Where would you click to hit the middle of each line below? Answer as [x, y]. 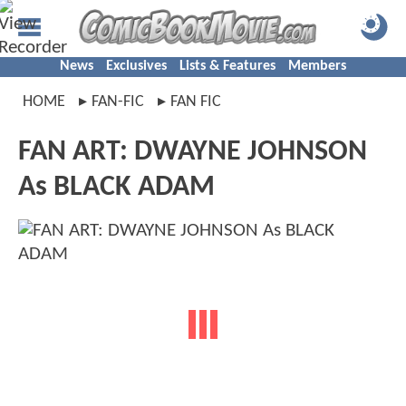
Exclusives [136, 66]
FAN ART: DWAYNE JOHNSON [193, 152]
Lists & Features [227, 66]
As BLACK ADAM [116, 188]
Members [317, 66]
